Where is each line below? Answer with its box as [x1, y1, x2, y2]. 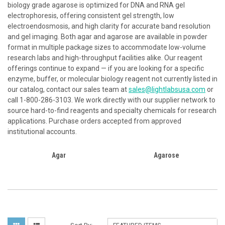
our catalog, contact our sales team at [8, 85, 129, 93]
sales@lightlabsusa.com [129, 85, 205, 93]
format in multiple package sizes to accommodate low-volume [8, 43, 206, 51]
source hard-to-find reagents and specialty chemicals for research [8, 106, 216, 115]
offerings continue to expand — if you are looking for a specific [8, 64, 204, 72]
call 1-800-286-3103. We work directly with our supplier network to [8, 96, 215, 104]
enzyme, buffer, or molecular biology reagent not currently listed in [8, 75, 217, 83]
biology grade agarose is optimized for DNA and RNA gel [8, 1, 185, 9]
